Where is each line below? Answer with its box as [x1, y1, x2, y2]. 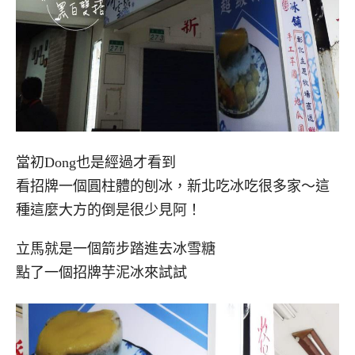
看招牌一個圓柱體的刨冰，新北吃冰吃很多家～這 [16, 178, 330, 194]
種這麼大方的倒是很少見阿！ [16, 202, 201, 218]
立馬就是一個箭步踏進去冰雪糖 [16, 240, 216, 257]
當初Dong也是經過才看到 [16, 155, 176, 170]
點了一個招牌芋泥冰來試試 [16, 264, 187, 281]
